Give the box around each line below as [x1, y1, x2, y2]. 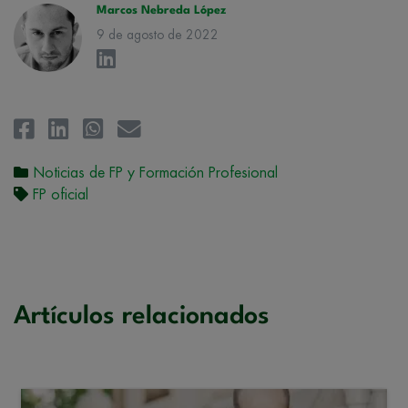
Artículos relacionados [14, 303, 270, 330]
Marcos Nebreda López [97, 4, 226, 16]
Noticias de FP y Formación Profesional [33, 165, 278, 180]
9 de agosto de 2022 [97, 27, 219, 41]
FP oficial [33, 187, 88, 202]
